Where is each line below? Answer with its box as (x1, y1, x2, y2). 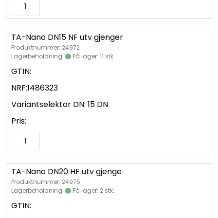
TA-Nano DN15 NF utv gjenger (11, 31, 123, 43)
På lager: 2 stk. (71, 186, 114, 195)
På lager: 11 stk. (71, 52, 115, 60)
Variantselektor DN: (11, 98, 86, 110)
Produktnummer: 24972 (11, 43, 80, 52)
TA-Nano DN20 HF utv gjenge (11, 165, 122, 177)
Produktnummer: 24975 (11, 177, 80, 186)
